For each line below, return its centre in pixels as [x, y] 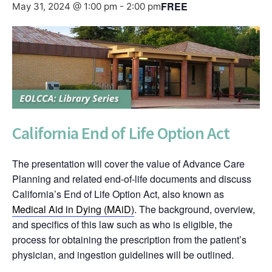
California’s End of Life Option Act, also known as [118, 194]
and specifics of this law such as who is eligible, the [122, 225]
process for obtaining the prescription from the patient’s [129, 240]
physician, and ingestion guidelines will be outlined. [123, 255]
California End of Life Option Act [121, 133]
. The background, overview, [195, 209]
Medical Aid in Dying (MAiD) [73, 209]
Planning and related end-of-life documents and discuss [132, 179]
